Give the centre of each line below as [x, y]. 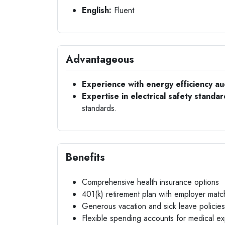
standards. [99, 108]
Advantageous [100, 60]
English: [97, 10]
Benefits [85, 157]
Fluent [123, 10]
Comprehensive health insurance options [150, 182]
